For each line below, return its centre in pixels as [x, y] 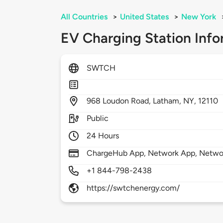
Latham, [168, 101]
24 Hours [103, 136]
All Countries [84, 17]
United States [144, 17]
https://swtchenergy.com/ [133, 188]
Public [98, 118]
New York [199, 17]
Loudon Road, [128, 101]
